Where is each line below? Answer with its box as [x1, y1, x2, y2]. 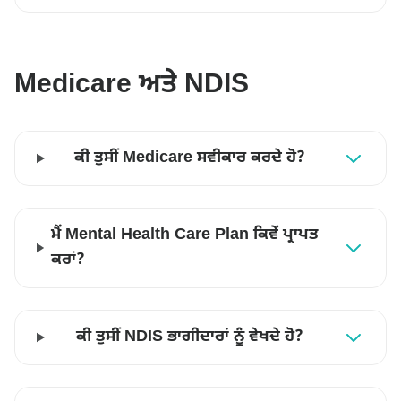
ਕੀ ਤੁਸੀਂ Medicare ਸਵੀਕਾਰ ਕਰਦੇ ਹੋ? [74, 148, 306, 168]
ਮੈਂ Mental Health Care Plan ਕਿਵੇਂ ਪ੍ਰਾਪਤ [50, 225, 319, 245]
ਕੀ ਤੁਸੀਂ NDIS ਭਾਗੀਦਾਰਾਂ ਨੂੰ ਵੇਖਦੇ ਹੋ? [76, 327, 304, 347]
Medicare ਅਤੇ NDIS [14, 68, 249, 103]
